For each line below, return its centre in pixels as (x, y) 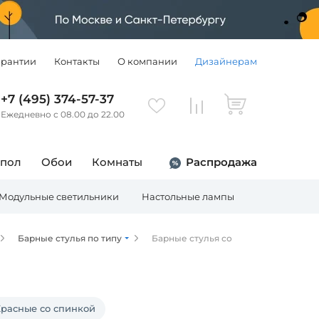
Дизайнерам (226, 61)
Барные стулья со (192, 238)
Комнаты (117, 162)
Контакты (77, 61)
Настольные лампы (188, 197)
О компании (147, 61)
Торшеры (279, 197)
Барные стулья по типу (70, 238)
